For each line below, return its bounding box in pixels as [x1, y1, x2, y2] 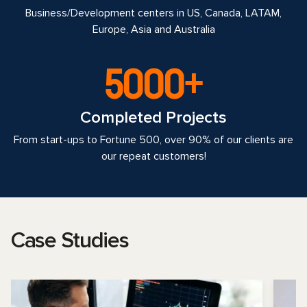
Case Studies [11, 228, 129, 254]
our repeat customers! [101, 149, 206, 163]
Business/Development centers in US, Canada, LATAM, [25, 6, 282, 20]
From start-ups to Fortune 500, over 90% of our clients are [14, 133, 293, 147]
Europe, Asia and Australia [92, 23, 215, 36]
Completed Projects [80, 108, 227, 127]
